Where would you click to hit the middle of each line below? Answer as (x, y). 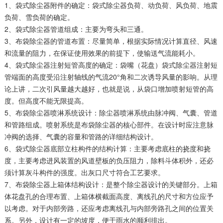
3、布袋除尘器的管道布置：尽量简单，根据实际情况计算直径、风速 (111, 41)
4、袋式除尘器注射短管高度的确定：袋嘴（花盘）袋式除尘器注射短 (111, 65)
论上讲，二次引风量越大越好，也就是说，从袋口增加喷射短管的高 (109, 89)
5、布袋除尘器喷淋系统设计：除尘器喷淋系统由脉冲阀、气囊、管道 (111, 112)
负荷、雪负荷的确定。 (39, 17)
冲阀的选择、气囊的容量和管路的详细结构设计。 (81, 136)
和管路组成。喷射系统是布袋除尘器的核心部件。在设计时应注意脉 (109, 124)
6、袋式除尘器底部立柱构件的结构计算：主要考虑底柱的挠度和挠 (107, 148)
